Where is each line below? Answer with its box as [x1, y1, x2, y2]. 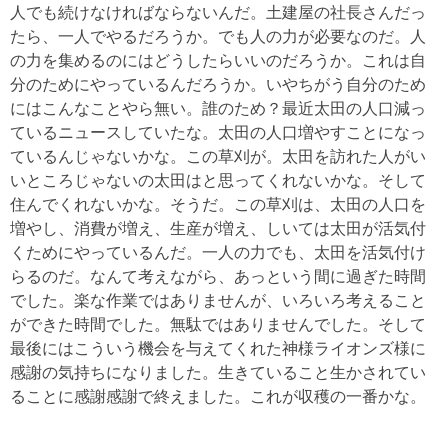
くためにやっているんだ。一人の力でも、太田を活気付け [10, 241, 426, 264]
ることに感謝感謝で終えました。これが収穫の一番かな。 [10, 385, 426, 408]
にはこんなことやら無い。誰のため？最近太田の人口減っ [10, 97, 426, 120]
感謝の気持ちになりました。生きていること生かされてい [10, 361, 426, 384]
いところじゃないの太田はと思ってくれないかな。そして [10, 169, 426, 192]
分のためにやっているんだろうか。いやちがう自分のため [10, 73, 426, 96]
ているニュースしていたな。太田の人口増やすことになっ [10, 121, 426, 144]
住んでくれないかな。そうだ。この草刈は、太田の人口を [10, 193, 426, 216]
